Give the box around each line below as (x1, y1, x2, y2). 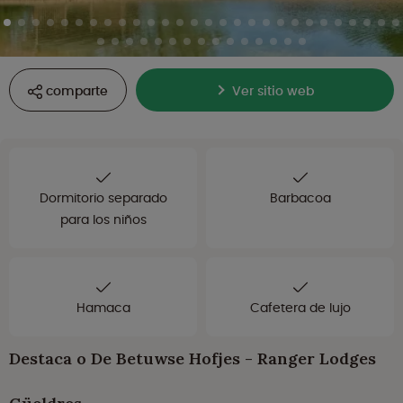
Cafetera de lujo (249, 299, 351, 318)
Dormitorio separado (39, 189, 167, 208)
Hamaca (76, 299, 130, 318)
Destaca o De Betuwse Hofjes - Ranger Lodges (9, 348, 376, 370)
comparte (46, 82, 108, 101)
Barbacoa (269, 189, 331, 208)
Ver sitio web (232, 82, 314, 101)
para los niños (59, 210, 147, 229)
